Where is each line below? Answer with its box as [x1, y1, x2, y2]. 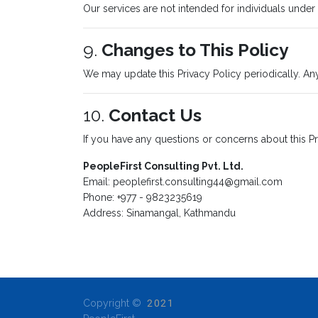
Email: [83, 176, 113, 187]
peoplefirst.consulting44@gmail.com [113, 176, 283, 187]
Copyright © [83, 297, 144, 309]
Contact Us [109, 105, 202, 126]
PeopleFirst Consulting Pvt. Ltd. [83, 160, 243, 172]
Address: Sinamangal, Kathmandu [83, 207, 236, 219]
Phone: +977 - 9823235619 [83, 192, 202, 203]
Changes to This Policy [102, 40, 288, 60]
